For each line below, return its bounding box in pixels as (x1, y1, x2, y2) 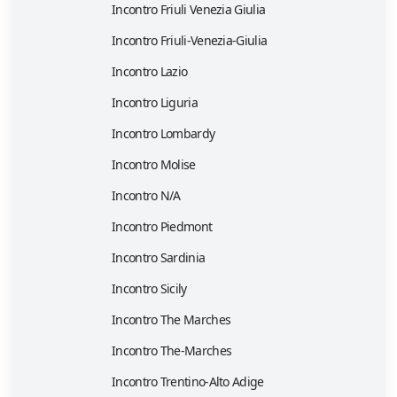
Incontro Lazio (112, 63, 188, 81)
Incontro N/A (112, 187, 181, 205)
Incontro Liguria (112, 94, 198, 112)
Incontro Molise (112, 156, 196, 174)
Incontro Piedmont (112, 218, 213, 236)
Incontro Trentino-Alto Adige (112, 373, 264, 391)
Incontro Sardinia (112, 249, 206, 267)
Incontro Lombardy (112, 125, 215, 143)
